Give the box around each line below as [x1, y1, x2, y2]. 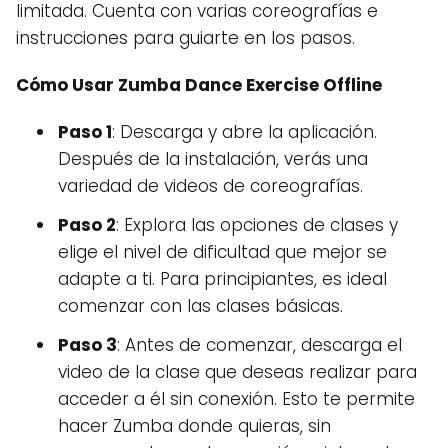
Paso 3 [58, 333, 117, 357]
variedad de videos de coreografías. [58, 174, 363, 198]
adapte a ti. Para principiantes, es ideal [58, 267, 387, 291]
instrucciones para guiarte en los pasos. [16, 26, 355, 50]
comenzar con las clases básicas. [58, 294, 343, 318]
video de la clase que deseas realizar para [58, 360, 417, 384]
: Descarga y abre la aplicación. [112, 120, 377, 144]
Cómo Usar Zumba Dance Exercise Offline [16, 73, 382, 97]
